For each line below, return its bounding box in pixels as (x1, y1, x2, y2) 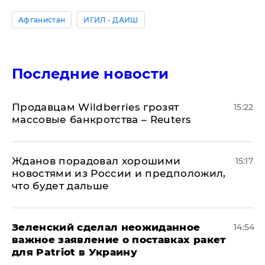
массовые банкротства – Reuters (12, 114, 192, 125)
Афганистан (18, 15, 66, 24)
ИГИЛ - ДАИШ (83, 15, 138, 24)
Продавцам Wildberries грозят (12, 101, 179, 113)
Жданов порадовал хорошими (12, 155, 181, 167)
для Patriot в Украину (12, 246, 138, 258)
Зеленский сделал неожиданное (12, 221, 201, 233)
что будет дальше (12, 180, 109, 192)
